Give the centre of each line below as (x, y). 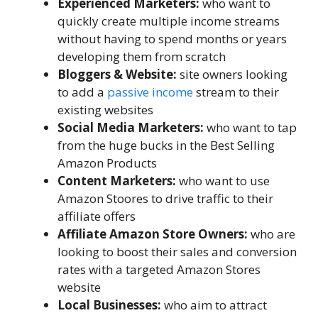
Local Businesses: (109, 305)
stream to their (236, 92)
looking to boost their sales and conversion (177, 252)
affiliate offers (97, 216)
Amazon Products (107, 163)
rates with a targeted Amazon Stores (159, 270)
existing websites (105, 110)
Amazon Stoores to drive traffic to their (165, 199)
